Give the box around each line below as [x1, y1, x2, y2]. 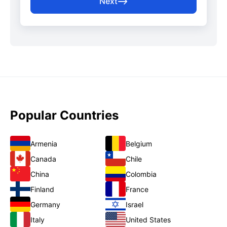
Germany [30, 200, 60, 209]
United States [126, 215, 171, 224]
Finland [30, 184, 54, 194]
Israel [126, 200, 143, 209]
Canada [30, 154, 56, 163]
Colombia [126, 169, 157, 178]
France [126, 184, 148, 194]
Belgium [126, 139, 152, 148]
